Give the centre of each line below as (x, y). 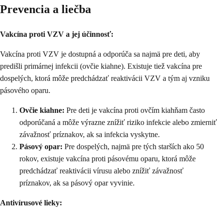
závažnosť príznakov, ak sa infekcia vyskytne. (90, 134)
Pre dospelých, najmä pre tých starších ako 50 (133, 146)
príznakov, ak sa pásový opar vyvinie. (77, 183)
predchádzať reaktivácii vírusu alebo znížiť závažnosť (101, 170)
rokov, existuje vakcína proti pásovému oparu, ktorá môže (108, 158)
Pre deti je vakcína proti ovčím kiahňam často (135, 110)
